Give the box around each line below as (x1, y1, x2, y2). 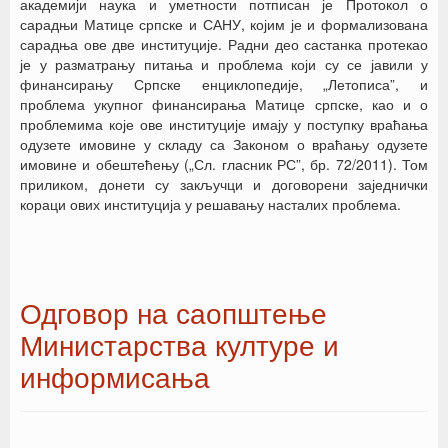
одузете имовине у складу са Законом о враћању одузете (20, 134, 428, 154)
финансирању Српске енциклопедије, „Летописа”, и (20, 74, 428, 94)
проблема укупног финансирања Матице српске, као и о (20, 94, 428, 114)
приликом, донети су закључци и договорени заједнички (20, 174, 428, 194)
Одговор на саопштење (20, 292, 327, 332)
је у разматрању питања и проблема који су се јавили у (20, 54, 428, 74)
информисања (20, 356, 210, 396)
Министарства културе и (20, 324, 339, 364)
